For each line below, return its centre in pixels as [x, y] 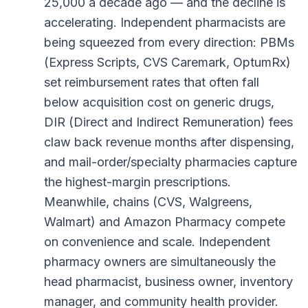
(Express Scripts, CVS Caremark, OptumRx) [167, 63]
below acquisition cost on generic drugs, [159, 102]
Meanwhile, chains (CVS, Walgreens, [148, 202]
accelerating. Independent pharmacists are [165, 23]
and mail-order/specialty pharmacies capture [170, 162]
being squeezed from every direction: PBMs [169, 43]
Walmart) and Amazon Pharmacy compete [165, 222]
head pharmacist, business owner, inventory [168, 282]
